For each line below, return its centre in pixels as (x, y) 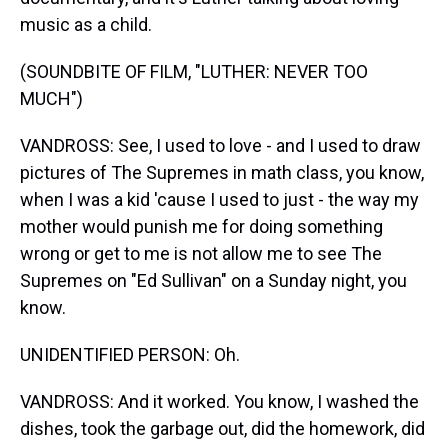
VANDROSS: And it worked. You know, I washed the (219, 401)
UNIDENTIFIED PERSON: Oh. (130, 354)
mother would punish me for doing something (201, 226)
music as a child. (86, 24)
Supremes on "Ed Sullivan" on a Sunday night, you (213, 280)
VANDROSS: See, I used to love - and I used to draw (220, 145)
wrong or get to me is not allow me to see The (201, 253)
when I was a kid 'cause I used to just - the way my (219, 199)
